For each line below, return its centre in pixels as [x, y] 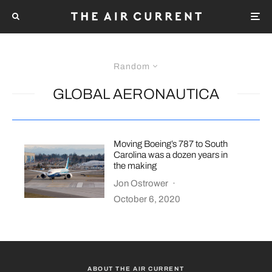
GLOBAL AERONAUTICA [136, 94]
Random [131, 66]
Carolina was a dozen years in [171, 155]
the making [135, 165]
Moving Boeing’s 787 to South [171, 144]
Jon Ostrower [141, 183]
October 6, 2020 [147, 199]
